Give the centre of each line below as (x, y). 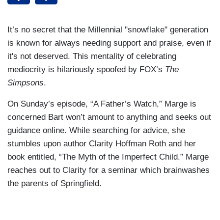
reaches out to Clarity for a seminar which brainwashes (109, 170)
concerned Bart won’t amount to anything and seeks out (109, 117)
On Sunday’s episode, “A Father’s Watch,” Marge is (102, 104)
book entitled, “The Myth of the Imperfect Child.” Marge (108, 157)
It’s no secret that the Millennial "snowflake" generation (108, 29)
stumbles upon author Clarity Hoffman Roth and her (102, 143)
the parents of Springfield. (55, 183)
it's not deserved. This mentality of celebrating (92, 56)
